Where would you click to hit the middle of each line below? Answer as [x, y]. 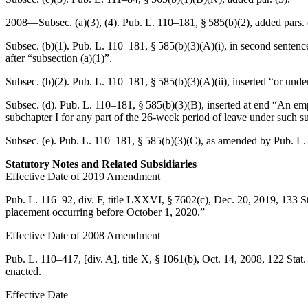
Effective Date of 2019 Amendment [83, 176]
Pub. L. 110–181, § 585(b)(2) [186, 22]
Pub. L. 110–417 [42, 259]
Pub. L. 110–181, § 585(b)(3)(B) [131, 105]
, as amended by [237, 141]
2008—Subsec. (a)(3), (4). [64, 22]
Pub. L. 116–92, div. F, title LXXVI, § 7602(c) [107, 200]
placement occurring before [66, 212]
